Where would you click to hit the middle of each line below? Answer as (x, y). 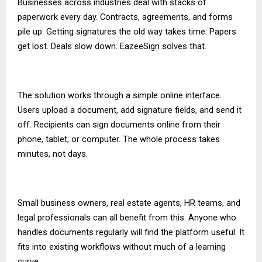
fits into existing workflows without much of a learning (122, 247)
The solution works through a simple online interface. (120, 95)
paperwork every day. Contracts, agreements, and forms (125, 17)
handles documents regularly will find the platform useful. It (131, 232)
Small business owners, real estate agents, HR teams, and (129, 203)
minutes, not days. (53, 154)
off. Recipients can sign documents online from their (119, 124)
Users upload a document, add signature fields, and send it (130, 110)
